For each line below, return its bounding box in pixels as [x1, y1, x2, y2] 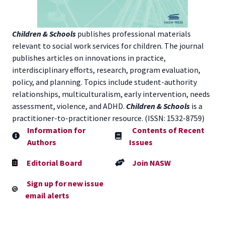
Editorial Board [25, 158, 82, 168]
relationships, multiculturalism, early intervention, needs [12, 89, 210, 99]
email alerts [25, 190, 69, 201]
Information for [27, 125, 85, 136]
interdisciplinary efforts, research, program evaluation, [12, 65, 200, 75]
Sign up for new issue [25, 178, 103, 189]
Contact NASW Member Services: [12, 205, 125, 216]
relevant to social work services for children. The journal [12, 41, 204, 51]
